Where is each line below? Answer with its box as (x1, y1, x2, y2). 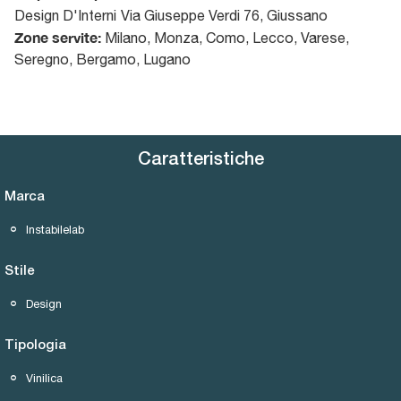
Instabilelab (26, 222, 84, 236)
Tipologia (4, 338, 66, 352)
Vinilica (26, 371, 63, 385)
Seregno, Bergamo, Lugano (14, 50, 191, 67)
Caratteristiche (137, 151, 264, 168)
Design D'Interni (14, 6, 116, 23)
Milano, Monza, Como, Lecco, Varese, (101, 29, 349, 46)
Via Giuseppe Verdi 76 (121, 6, 260, 23)
